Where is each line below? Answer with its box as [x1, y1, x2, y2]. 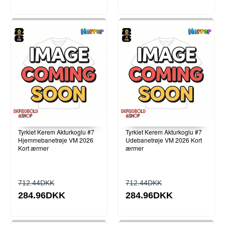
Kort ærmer [18, 143, 49, 152]
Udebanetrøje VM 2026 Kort [126, 135, 202, 144]
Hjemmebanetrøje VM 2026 [18, 135, 93, 144]
